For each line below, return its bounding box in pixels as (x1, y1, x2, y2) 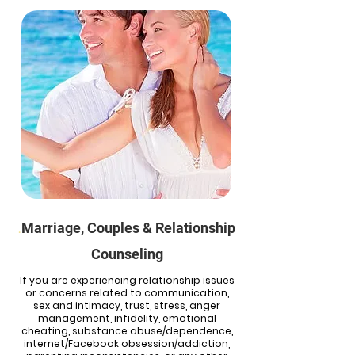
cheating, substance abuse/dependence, (21, 324, 233, 338)
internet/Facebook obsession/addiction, (24, 337, 230, 350)
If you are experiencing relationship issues (19, 273, 235, 287)
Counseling (90, 246, 163, 262)
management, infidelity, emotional (37, 311, 216, 325)
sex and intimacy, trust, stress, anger (33, 299, 220, 312)
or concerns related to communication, (25, 286, 229, 300)
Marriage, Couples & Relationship (21, 219, 235, 236)
